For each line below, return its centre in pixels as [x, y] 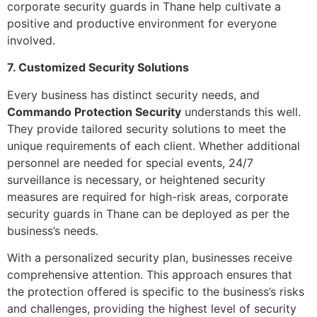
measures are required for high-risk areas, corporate [148, 196]
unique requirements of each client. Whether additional [154, 145]
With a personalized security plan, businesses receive [150, 258]
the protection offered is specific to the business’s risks [156, 292]
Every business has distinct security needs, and [133, 94]
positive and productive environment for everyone [142, 23]
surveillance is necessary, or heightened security [136, 179]
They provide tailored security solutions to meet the [146, 128]
